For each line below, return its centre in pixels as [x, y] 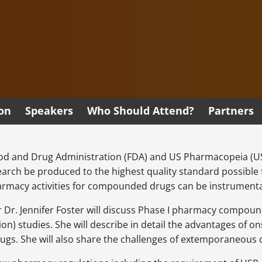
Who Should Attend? [141, 111]
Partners [231, 111]
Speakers [49, 111]
